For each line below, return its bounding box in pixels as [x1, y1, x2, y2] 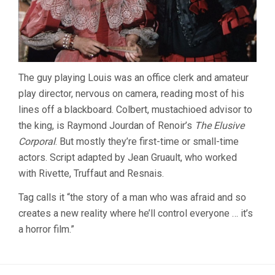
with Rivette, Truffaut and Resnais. [18, 167, 164, 179]
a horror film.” [18, 223, 74, 235]
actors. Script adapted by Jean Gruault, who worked [18, 151, 237, 163]
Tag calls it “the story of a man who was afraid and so [18, 191, 246, 203]
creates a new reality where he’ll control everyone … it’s [18, 207, 253, 219]
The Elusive [195, 119, 244, 131]
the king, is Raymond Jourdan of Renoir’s [18, 119, 195, 131]
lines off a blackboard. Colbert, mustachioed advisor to [18, 103, 252, 115]
